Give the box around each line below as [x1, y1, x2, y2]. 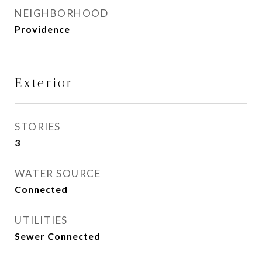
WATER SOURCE [15, 167, 101, 180]
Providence [15, 23, 70, 35]
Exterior [15, 75, 74, 90]
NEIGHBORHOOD [15, 7, 108, 19]
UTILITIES [15, 214, 68, 226]
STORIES [15, 120, 61, 133]
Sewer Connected [15, 230, 101, 242]
